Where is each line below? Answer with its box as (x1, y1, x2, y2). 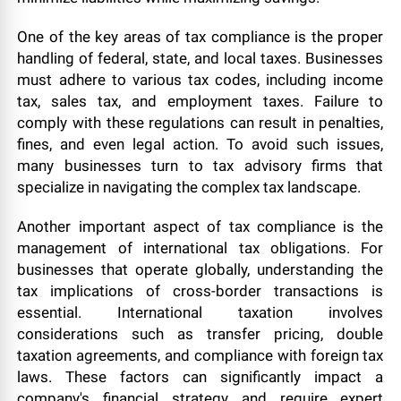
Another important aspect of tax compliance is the (17, 218, 384, 235)
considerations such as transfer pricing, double (17, 325, 384, 343)
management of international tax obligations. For (17, 239, 384, 257)
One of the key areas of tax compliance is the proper (17, 28, 384, 46)
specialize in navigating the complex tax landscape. (17, 178, 362, 196)
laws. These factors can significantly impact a (17, 368, 384, 386)
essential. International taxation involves (17, 303, 384, 321)
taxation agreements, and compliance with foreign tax (17, 346, 384, 364)
